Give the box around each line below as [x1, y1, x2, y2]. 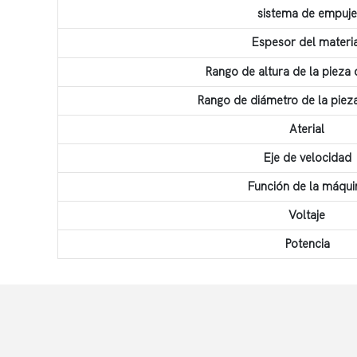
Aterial [289, 121, 325, 136]
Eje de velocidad [262, 150, 351, 165]
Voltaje [288, 207, 326, 222]
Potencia [284, 236, 330, 251]
